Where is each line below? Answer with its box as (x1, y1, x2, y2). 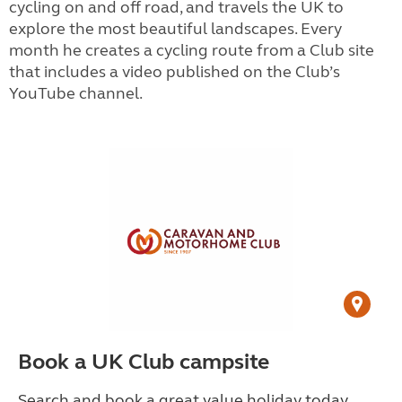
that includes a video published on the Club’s (9, 61, 340, 82)
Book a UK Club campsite (18, 348, 269, 375)
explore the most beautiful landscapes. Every (9, 18, 342, 39)
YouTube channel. (9, 83, 143, 103)
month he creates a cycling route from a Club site (9, 39, 374, 60)
